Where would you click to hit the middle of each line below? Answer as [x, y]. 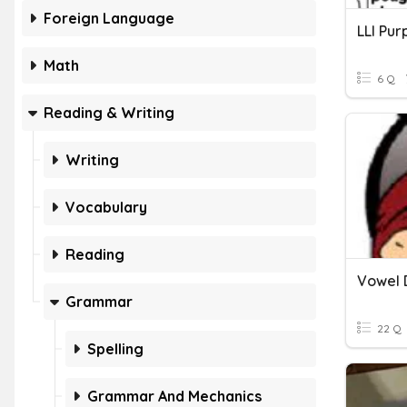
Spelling [115, 349]
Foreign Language [109, 18]
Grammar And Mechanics [174, 396]
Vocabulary [106, 207]
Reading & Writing [109, 113]
